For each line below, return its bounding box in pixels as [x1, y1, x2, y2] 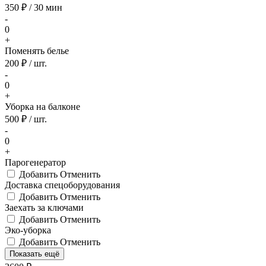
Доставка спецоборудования [5, 179, 120, 190]
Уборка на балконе [5, 101, 80, 112]
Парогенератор [5, 157, 66, 167]
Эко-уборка [5, 224, 51, 235]
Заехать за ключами [5, 202, 84, 213]
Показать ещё [9, 249, 59, 258]
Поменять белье [5, 45, 69, 56]
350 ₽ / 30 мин [5, 2, 62, 12]
